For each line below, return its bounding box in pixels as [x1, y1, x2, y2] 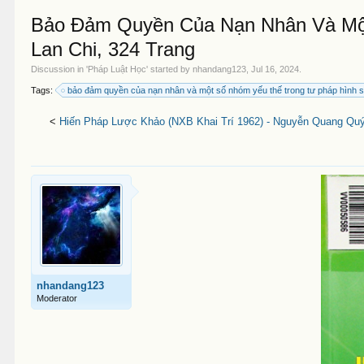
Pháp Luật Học [88, 64, 147, 74]
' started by [146, 64, 193, 74]
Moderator [37, 293, 78, 303]
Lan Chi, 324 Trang [31, 38, 196, 60]
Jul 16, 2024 [251, 64, 300, 74]
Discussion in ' [31, 64, 89, 74]
